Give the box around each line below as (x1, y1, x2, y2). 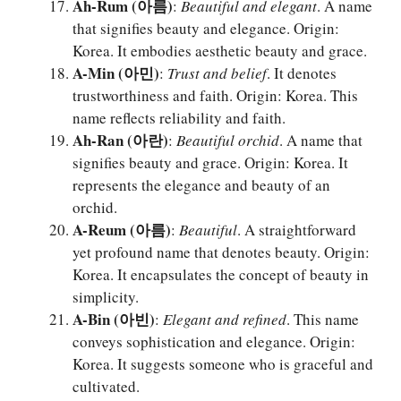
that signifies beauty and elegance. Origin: (73, 18, 339, 39)
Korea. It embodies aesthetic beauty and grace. (73, 40, 367, 62)
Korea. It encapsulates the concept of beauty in (73, 264, 369, 286)
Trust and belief (167, 63, 267, 84)
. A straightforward (237, 219, 356, 241)
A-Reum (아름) (73, 218, 171, 242)
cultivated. (73, 376, 140, 397)
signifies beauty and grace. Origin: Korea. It (73, 152, 348, 174)
